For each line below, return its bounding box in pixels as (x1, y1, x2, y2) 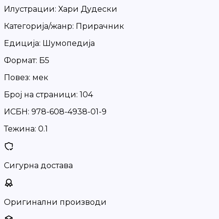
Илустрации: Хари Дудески (4, 4, 117, 14)
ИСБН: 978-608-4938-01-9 (4, 107, 107, 116)
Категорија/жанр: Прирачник (4, 22, 124, 31)
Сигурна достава (4, 161, 73, 170)
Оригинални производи (4, 197, 107, 207)
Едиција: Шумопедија (4, 39, 95, 48)
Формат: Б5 (4, 56, 49, 65)
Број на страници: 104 (4, 90, 93, 99)
